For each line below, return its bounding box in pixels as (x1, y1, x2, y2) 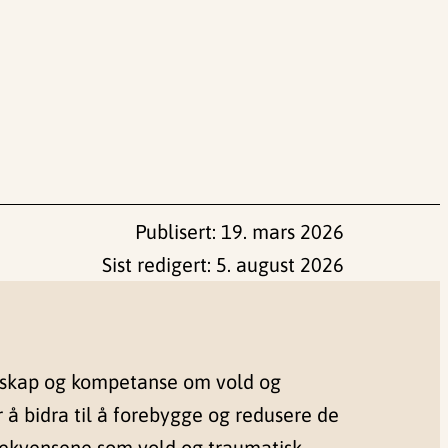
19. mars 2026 (221, 220, 344, 244)
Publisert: (135, 220, 221, 244)
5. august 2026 (216, 253, 344, 277)
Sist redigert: (102, 253, 216, 277)
